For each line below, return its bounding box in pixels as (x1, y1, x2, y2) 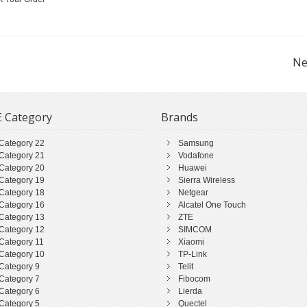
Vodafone (178, 151, 214, 161)
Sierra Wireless (178, 175, 236, 186)
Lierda (178, 286, 203, 297)
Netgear (178, 188, 209, 198)
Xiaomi (178, 237, 205, 247)
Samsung (178, 138, 214, 149)
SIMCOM (178, 225, 212, 235)
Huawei (178, 163, 208, 173)
